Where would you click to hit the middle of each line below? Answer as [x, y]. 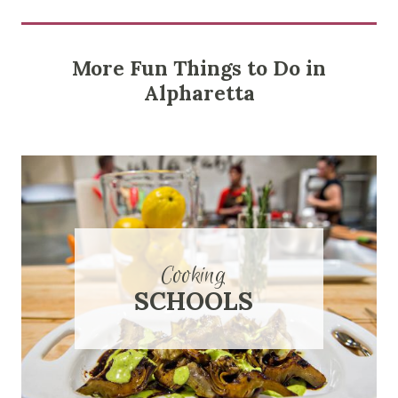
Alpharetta [199, 93]
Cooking [193, 276]
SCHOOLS [193, 302]
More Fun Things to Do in [199, 68]
